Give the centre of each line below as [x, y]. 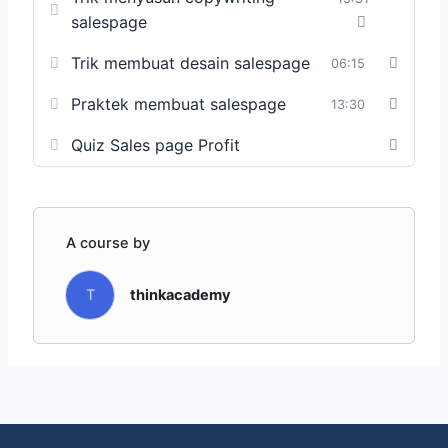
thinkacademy [181, 294]
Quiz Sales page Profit [156, 144]
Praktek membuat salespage [179, 103]
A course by [108, 242]
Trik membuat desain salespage [191, 62]
